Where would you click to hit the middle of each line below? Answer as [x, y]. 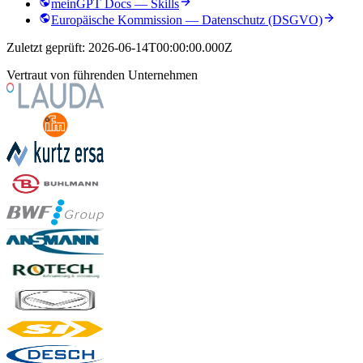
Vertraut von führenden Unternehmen [102, 75]
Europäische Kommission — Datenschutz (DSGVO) [187, 20]
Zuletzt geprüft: [47, 48]
